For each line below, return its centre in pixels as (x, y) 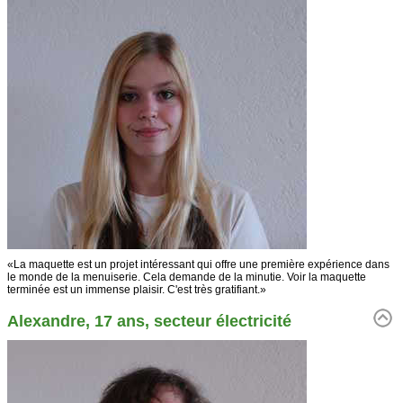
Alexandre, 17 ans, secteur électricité (149, 321)
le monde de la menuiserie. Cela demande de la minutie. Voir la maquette (187, 277)
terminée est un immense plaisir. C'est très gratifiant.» (137, 289)
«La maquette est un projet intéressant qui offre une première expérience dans (198, 264)
